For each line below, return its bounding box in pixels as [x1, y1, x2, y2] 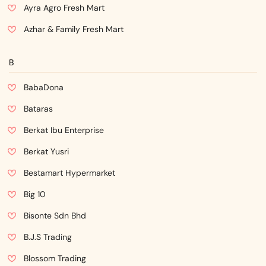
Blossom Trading [24, 253, 86, 264]
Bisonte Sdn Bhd [24, 210, 86, 221]
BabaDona [24, 82, 64, 93]
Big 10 [24, 189, 46, 199]
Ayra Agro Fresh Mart [24, 2, 104, 13]
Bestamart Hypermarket [24, 167, 115, 178]
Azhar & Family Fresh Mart [24, 24, 123, 34]
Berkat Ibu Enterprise [24, 125, 104, 135]
